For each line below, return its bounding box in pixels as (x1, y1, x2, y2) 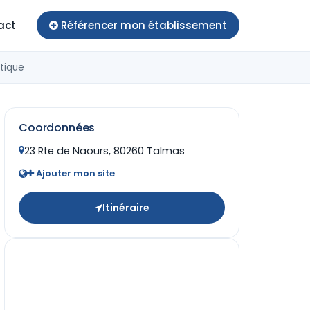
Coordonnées (19, 120, 95, 136)
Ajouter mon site (34, 167, 115, 180)
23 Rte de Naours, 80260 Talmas (24, 144, 185, 158)
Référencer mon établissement (61, 18, 227, 33)
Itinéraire (102, 201, 149, 215)
